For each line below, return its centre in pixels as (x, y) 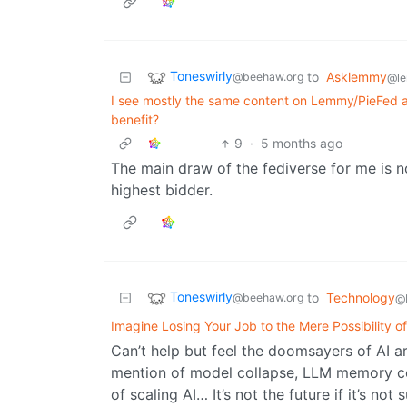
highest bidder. (162, 190)
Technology (361, 298)
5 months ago (302, 144)
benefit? (135, 120)
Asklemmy (357, 77)
